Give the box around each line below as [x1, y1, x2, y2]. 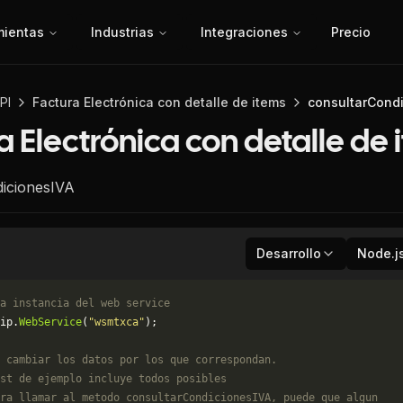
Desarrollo [256, 246, 321, 261]
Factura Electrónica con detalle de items [32, 94, 286, 110]
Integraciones [201, 23, 288, 40]
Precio [331, 23, 371, 40]
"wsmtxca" [88, 316, 145, 328]
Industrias [91, 23, 154, 40]
